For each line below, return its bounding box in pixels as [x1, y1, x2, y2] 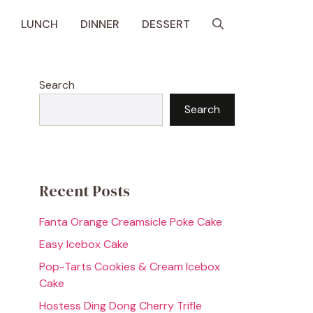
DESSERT [142, 17, 190, 31]
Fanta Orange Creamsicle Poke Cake [39, 214, 222, 229]
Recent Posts [39, 180, 130, 201]
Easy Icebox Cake [39, 237, 129, 252]
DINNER [80, 17, 119, 31]
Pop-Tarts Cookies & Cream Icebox [39, 259, 220, 274]
